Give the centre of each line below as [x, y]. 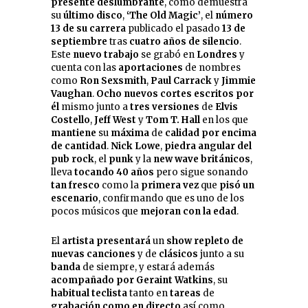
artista [78, 241]
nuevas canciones [93, 254]
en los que [224, 120]
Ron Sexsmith [113, 81]
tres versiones [165, 107]
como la [120, 186]
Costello [70, 120]
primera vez [170, 186]
